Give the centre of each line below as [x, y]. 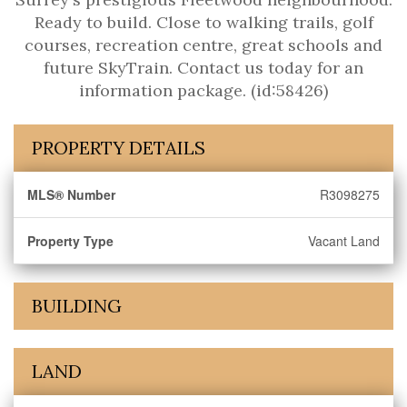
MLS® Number [71, 194]
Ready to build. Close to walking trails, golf [203, 22]
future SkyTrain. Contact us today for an [203, 68]
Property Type [70, 241]
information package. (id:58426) [203, 90]
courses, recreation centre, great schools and [203, 45]
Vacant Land [344, 241]
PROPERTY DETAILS [119, 148]
